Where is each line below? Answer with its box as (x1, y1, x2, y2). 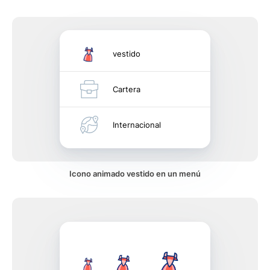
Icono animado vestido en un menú (69, 169, 201, 178)
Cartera (113, 84, 140, 94)
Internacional (113, 120, 161, 130)
